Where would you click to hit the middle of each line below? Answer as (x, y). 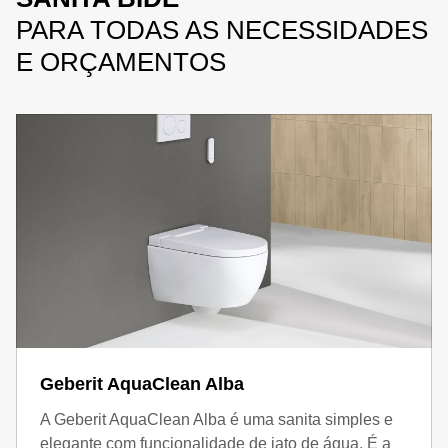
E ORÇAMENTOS (121, 62)
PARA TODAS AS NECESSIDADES (222, 30)
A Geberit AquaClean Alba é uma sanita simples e (216, 419)
